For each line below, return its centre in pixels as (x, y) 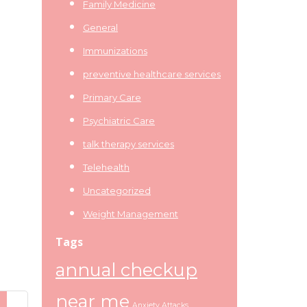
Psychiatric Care (119, 121)
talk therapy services (128, 144)
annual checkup (126, 270)
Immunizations (115, 51)
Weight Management (131, 214)
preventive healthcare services (152, 74)
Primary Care (112, 97)
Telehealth (106, 167)
